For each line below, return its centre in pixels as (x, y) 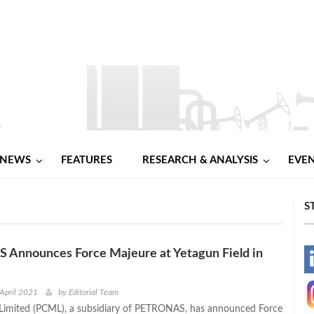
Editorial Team (93, 292)
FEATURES (87, 160)
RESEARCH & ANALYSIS (200, 160)
